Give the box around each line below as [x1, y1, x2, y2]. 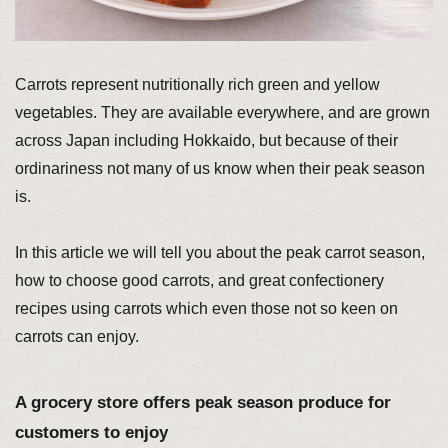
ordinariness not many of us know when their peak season [14, 159, 425, 177]
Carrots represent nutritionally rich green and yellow [14, 75, 380, 93]
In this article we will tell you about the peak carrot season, [14, 243, 425, 261]
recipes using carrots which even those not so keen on [14, 299, 398, 317]
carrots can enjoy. [14, 327, 139, 345]
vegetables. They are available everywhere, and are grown [14, 103, 430, 121]
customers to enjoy [14, 422, 168, 442]
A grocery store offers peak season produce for [14, 392, 391, 412]
